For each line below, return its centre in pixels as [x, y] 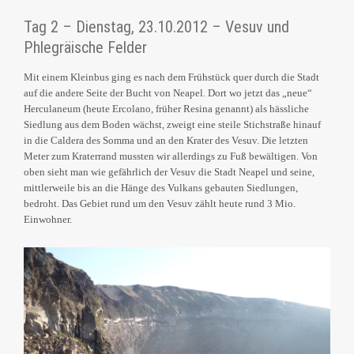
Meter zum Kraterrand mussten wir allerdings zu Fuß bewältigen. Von [171, 156]
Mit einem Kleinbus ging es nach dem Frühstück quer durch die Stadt [171, 77]
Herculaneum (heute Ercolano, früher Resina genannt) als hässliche [166, 109]
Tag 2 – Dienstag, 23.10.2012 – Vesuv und [156, 27]
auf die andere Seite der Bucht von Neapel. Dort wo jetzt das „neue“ [168, 93]
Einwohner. [48, 220]
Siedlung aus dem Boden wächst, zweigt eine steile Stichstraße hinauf [172, 125]
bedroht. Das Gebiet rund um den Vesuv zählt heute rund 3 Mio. [160, 204]
